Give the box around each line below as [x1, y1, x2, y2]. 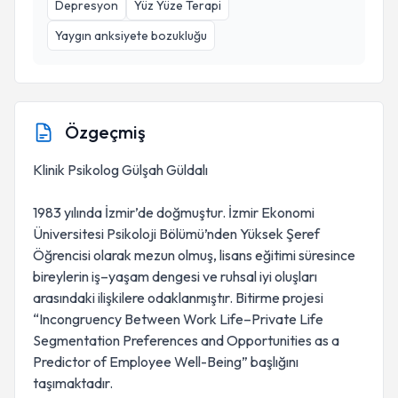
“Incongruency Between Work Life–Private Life [33, 310, 323, 328]
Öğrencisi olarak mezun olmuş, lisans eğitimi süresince [33, 246, 355, 264]
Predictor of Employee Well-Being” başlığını [33, 353, 298, 370]
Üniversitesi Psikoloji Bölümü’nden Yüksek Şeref [33, 225, 320, 243]
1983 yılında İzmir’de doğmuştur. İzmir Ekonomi [33, 203, 314, 221]
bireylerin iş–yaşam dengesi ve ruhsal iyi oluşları [33, 267, 317, 285]
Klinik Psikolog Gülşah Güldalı [33, 161, 208, 179]
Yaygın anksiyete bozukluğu [55, 28, 207, 44]
